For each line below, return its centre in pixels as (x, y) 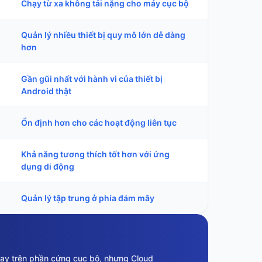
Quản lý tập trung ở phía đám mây (88, 198)
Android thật (46, 91)
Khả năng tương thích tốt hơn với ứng (95, 154)
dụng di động (48, 166)
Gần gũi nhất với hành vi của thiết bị (92, 79)
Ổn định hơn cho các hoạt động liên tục (99, 123)
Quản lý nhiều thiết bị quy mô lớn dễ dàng (103, 35)
